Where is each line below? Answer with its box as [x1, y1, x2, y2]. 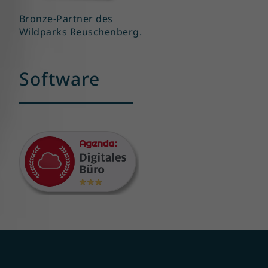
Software [19, 66, 100, 92]
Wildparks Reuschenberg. [19, 25, 142, 39]
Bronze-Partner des [19, 12, 113, 26]
